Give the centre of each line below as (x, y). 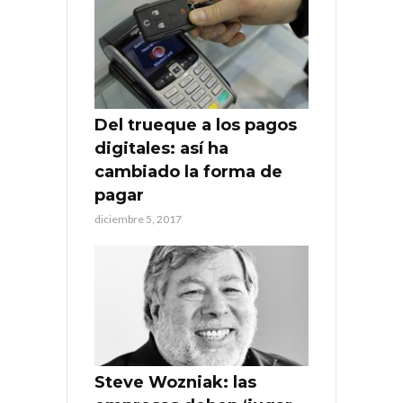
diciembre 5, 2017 (138, 219)
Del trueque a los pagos (196, 125)
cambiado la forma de (188, 171)
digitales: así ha (161, 148)
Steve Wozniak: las (175, 382)
